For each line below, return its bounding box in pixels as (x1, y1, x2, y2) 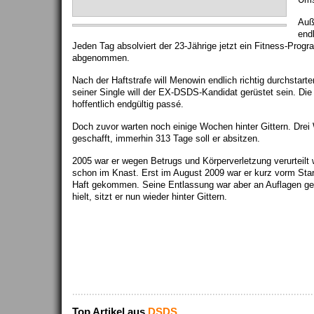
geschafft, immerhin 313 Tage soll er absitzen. (72, 133, 260, 144)
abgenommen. (72, 53, 130, 63)
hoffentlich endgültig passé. (72, 99, 184, 109)
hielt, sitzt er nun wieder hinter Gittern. (72, 191, 227, 202)
